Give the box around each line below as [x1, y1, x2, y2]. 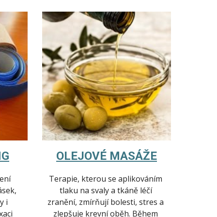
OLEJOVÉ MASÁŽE [56, 149, 157, 163]
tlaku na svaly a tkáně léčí [59, 185, 152, 196]
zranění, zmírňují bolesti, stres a [47, 197, 164, 208]
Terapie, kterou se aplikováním [49, 173, 162, 185]
